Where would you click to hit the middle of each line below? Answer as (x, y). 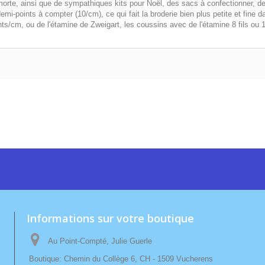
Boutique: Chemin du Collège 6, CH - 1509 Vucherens (121, 259)
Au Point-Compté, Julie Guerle (100, 241)
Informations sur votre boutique (110, 219)
